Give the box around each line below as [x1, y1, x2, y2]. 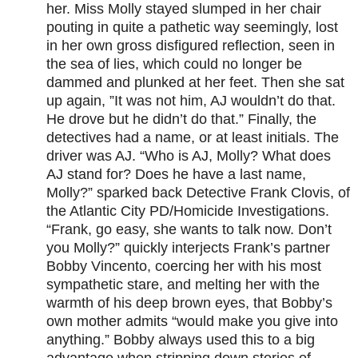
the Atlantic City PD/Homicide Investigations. [46, 203, 329, 220]
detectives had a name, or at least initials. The [46, 129, 339, 146]
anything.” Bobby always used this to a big [46, 332, 315, 348]
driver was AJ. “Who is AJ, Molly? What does [46, 148, 331, 165]
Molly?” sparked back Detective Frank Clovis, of [46, 185, 350, 201]
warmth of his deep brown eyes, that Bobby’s [46, 295, 332, 312]
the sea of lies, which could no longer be [46, 56, 302, 73]
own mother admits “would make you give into [46, 313, 338, 330]
